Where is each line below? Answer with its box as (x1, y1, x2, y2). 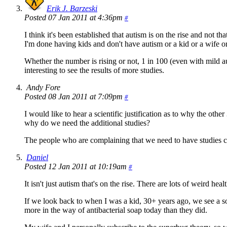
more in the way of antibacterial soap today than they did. (24, 206, 207, 215)
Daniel (26, 153, 48, 162)
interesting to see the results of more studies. (24, 66, 164, 75)
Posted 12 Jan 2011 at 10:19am (24, 162, 129, 171)
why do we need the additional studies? (24, 119, 150, 128)
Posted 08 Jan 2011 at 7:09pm (24, 92, 125, 101)
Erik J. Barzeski (47, 4, 97, 13)
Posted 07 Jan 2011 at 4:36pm (24, 13, 125, 22)
